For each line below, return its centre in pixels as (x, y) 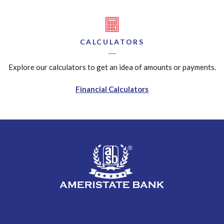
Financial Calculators (112, 89)
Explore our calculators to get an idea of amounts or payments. (112, 67)
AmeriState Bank (87, 149)
